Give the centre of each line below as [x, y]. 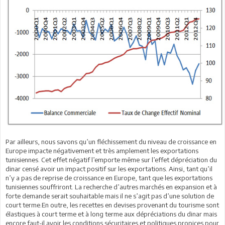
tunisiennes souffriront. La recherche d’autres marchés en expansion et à [111, 187]
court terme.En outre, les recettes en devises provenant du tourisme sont [112, 205]
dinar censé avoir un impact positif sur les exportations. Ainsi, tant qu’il [109, 169]
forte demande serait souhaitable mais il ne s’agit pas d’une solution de [110, 196]
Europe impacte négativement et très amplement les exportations [102, 151]
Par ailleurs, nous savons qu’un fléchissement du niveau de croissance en [111, 142]
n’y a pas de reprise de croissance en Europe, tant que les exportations [109, 178]
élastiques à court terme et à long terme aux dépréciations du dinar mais [111, 214]
